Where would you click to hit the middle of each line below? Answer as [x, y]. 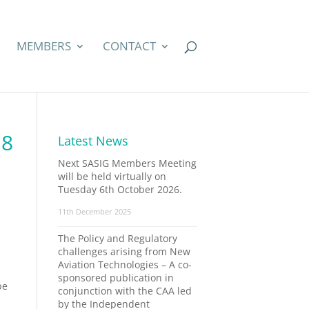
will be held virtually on [112, 176]
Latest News [93, 141]
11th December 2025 [94, 211]
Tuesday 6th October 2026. [120, 189]
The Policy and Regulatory [117, 238]
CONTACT [129, 46]
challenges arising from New [124, 251]
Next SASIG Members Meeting [127, 163]
